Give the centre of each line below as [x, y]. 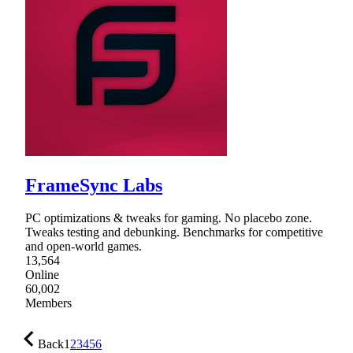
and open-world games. [84, 247]
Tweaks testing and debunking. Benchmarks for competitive [174, 232]
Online [42, 275]
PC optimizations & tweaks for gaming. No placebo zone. [169, 218]
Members [48, 303]
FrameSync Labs [94, 185]
